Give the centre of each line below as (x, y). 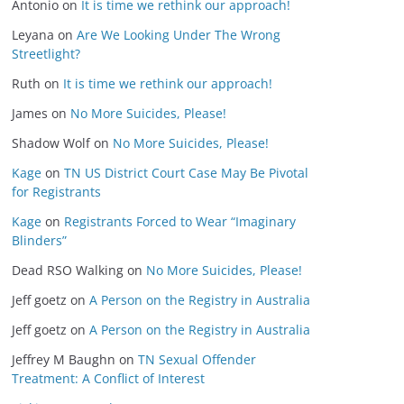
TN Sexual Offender (197, 359)
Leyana (33, 35)
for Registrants (56, 192)
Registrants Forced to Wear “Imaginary (180, 221)
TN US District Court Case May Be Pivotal (186, 173)
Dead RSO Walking (68, 270)
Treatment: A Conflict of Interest (108, 378)
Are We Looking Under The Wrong (179, 35)
